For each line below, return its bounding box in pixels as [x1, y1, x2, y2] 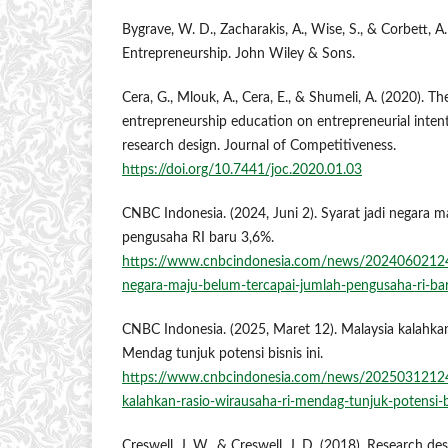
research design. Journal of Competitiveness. [122, 139, 396, 154]
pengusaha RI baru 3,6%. [122, 231, 274, 246]
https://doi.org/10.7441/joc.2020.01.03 [122, 163, 362, 178]
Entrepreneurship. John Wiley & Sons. [122, 47, 355, 62]
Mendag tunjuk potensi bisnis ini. [122, 347, 323, 362]
